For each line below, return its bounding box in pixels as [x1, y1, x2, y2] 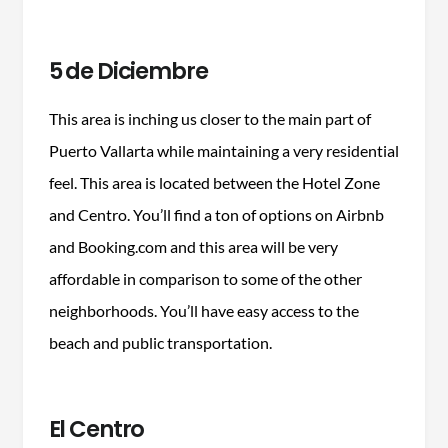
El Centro [48, 412, 145, 445]
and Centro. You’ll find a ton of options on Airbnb [48, 204, 384, 224]
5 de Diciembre [48, 54, 208, 87]
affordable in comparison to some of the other [48, 268, 362, 288]
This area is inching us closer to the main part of [48, 108, 371, 128]
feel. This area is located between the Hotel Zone [48, 172, 380, 192]
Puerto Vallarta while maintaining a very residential [48, 140, 399, 160]
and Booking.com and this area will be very [48, 236, 338, 256]
